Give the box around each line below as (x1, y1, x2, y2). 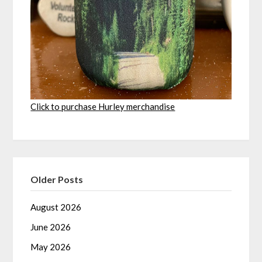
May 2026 (30, 242, 71, 253)
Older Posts (30, 174, 84, 185)
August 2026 (30, 202, 82, 213)
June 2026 (30, 222, 71, 233)
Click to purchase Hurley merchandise (30, 101, 175, 112)
